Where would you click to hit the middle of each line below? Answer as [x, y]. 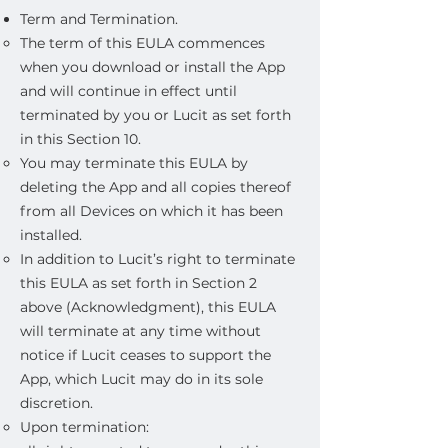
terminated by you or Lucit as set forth [155, 115]
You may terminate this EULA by [134, 163]
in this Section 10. [80, 139]
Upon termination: [84, 427]
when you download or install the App [152, 67]
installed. [51, 235]
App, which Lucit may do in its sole [141, 379]
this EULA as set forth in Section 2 [138, 283]
